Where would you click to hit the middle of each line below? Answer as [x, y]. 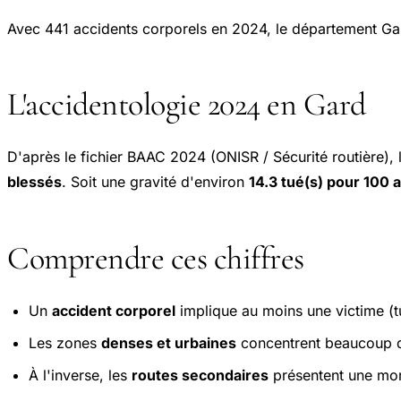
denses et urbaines [169, 343]
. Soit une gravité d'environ [155, 182]
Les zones [65, 343]
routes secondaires [200, 375]
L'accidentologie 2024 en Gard [187, 104]
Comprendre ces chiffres [156, 258]
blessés [34, 182]
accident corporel [114, 311]
